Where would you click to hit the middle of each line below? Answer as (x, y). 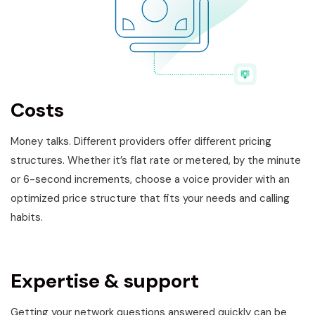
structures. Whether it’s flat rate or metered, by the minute (156, 161)
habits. (27, 218)
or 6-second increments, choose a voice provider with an (150, 180)
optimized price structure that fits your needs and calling (150, 199)
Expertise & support (105, 281)
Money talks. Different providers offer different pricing (141, 142)
